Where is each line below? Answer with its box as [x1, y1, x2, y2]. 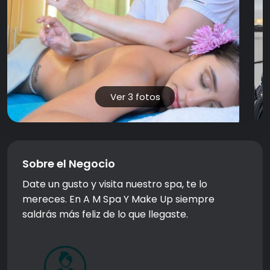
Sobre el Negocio [22, 156, 115, 171]
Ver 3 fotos [110, 90, 160, 103]
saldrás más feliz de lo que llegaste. [22, 207, 188, 221]
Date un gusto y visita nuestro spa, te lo [22, 177, 207, 191]
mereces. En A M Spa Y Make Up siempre [22, 192, 215, 206]
